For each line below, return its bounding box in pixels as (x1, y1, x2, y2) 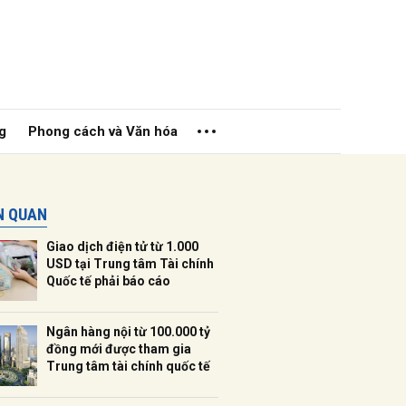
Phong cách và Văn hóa (28, 123, 179, 140)
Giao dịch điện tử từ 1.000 (46, 239, 198, 254)
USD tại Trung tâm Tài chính (46, 256, 214, 271)
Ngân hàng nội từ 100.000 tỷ (46, 324, 210, 339)
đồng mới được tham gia (46, 342, 191, 356)
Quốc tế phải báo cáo (46, 274, 170, 288)
